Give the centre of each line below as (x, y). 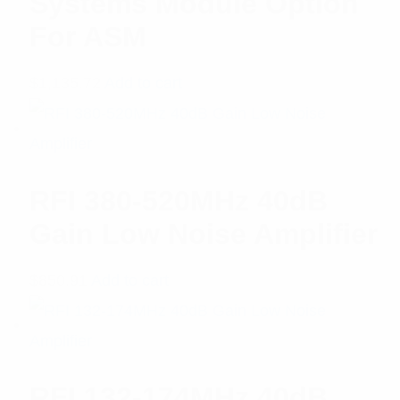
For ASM (88, 36)
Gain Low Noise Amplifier (204, 233)
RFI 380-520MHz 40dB (179, 200)
